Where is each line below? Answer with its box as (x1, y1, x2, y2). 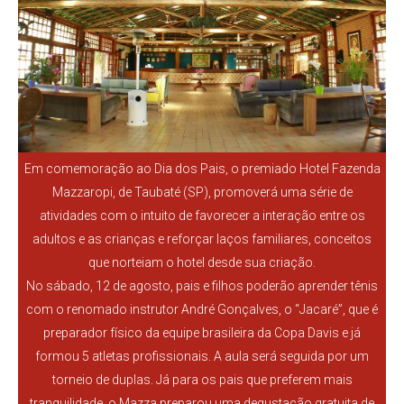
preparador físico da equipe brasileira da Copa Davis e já (43, 325, 361, 340)
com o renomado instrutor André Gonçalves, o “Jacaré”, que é (26, 301, 378, 317)
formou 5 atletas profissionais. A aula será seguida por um (35, 348, 369, 363)
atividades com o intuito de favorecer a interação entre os (39, 207, 365, 223)
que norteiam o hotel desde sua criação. (88, 254, 316, 270)
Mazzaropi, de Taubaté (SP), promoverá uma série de (51, 184, 353, 199)
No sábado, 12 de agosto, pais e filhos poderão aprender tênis (26, 278, 378, 293)
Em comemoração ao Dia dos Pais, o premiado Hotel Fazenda (23, 161, 381, 176)
